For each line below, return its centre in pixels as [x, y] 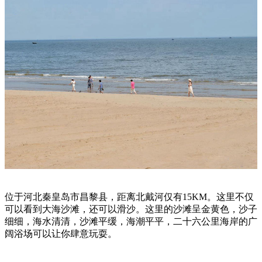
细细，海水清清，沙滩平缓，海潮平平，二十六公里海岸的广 [131, 222]
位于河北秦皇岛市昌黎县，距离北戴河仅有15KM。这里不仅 [129, 197]
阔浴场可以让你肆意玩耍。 [61, 234]
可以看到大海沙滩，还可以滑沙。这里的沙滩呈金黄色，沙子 [131, 209]
